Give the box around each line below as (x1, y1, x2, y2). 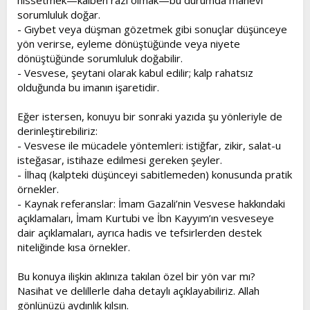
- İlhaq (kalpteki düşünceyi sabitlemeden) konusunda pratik (17, 167, 292, 181)
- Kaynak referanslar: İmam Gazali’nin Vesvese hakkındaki (17, 197, 285, 210)
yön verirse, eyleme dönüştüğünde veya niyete (17, 37, 240, 51)
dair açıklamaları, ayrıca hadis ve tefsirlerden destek (17, 226, 262, 239)
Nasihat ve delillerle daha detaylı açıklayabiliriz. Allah (17, 284, 259, 298)
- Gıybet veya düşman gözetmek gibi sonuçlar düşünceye (17, 22, 287, 36)
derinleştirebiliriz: (17, 124, 98, 138)
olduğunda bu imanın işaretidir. (17, 80, 159, 94)
